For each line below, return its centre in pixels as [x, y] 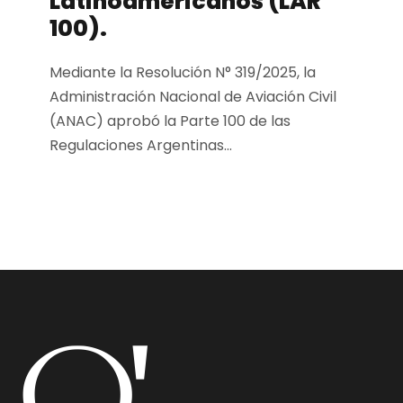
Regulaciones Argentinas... [141, 146]
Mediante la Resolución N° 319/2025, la [183, 73]
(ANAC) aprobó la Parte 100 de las [170, 121]
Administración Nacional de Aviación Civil [193, 97]
